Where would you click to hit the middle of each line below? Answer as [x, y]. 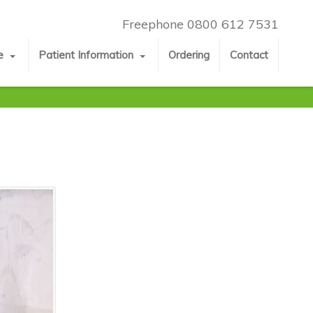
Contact [249, 55]
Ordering [189, 55]
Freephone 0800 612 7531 [201, 24]
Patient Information [86, 55]
